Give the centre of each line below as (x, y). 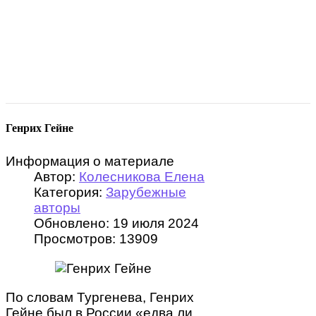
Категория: (70, 193)
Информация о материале (90, 162)
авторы (57, 208)
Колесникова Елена (142, 177)
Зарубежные (146, 193)
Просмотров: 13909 (96, 239)
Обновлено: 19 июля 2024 (116, 224)
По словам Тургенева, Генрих (100, 298)
